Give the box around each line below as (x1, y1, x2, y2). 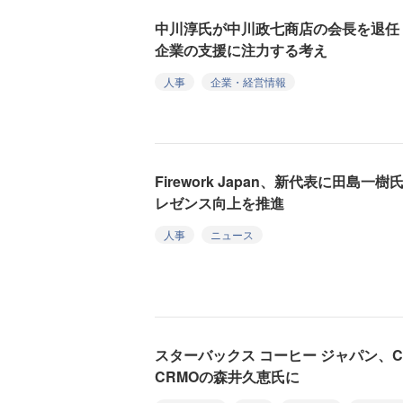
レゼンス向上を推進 (155, 192, 284, 213)
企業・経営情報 (210, 73, 286, 89)
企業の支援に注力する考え (155, 39, 327, 60)
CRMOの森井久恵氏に (155, 366, 300, 387)
